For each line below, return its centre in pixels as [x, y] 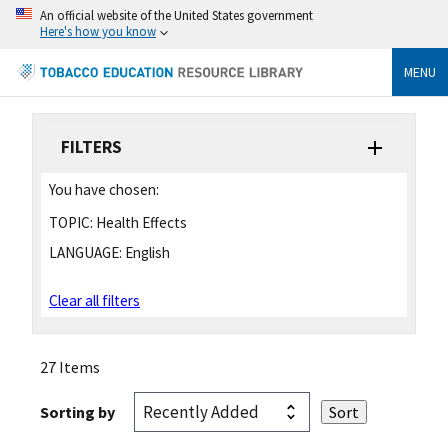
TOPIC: [71, 222]
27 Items [70, 366]
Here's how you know [98, 31]
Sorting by [77, 411]
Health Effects [140, 222]
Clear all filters [94, 300]
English [146, 252]
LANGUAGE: [85, 252]
